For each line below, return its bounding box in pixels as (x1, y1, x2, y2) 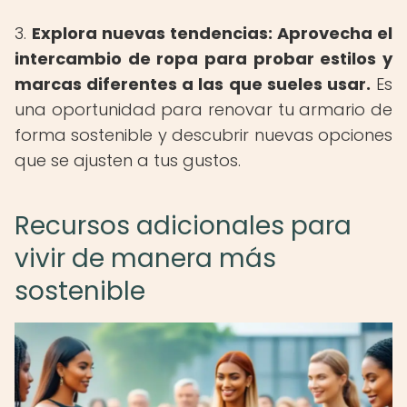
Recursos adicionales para (15, 208, 352, 243)
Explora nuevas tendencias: (32, 22, 273, 45)
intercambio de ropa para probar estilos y (15, 47, 392, 70)
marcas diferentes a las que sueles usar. (15, 73, 371, 95)
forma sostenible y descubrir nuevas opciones (15, 124, 392, 146)
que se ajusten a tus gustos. (15, 149, 241, 172)
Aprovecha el (273, 22, 392, 45)
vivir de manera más (15, 241, 276, 276)
